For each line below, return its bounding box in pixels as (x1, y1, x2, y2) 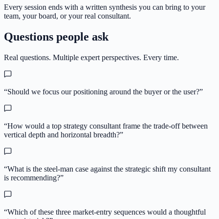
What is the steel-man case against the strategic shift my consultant (7, 164, 211, 173)
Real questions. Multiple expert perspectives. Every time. (4, 53, 179, 62)
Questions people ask (4, 30, 109, 43)
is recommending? (4, 173, 60, 182)
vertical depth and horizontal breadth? (4, 130, 120, 139)
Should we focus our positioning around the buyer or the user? (7, 87, 199, 96)
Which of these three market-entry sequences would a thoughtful (7, 207, 206, 216)
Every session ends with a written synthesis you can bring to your (4, 2, 205, 11)
